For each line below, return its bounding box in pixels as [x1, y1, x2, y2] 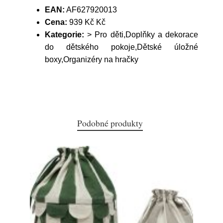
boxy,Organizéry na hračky [45, 55, 138, 64]
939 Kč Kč [67, 18, 106, 26]
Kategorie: [45, 30, 84, 39]
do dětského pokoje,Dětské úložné [45, 43, 198, 51]
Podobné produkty [77, 117, 143, 129]
